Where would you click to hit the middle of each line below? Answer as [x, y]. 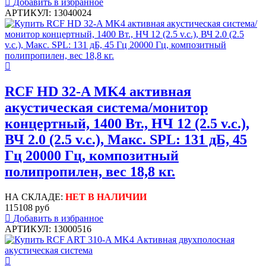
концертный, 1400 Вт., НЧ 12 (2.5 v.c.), [127, 124]
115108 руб [27, 208]
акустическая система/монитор [106, 108]
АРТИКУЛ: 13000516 [48, 229]
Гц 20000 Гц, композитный [92, 156]
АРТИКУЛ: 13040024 [48, 13]
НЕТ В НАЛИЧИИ [106, 197]
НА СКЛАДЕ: [35, 197]
